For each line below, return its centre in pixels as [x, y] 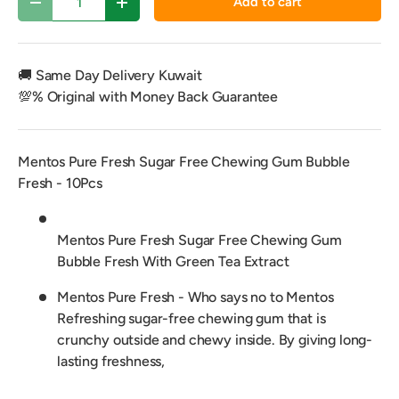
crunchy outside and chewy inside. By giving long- [215, 340]
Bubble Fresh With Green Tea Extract [173, 262]
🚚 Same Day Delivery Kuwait [110, 76]
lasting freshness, [111, 362]
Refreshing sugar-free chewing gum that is [191, 319]
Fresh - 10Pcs [60, 183]
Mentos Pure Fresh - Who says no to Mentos [195, 297]
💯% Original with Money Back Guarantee [148, 97]
